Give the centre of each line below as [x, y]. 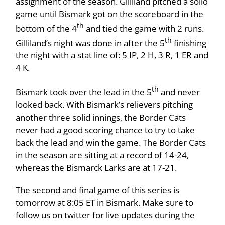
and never [180, 92]
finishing [189, 43]
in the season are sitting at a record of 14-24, [102, 155]
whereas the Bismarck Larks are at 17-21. [96, 167]
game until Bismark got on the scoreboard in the [110, 14]
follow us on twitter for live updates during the [105, 215]
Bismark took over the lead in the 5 [84, 92]
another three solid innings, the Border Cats [101, 117]
